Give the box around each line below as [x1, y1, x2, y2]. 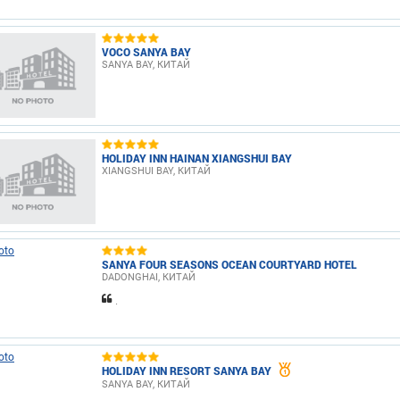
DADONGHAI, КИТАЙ [102, 271, 196, 283]
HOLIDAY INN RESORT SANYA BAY [102, 362, 271, 378]
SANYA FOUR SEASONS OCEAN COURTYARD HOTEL [102, 256, 357, 271]
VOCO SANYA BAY [102, 44, 191, 59]
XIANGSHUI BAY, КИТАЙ [102, 164, 211, 177]
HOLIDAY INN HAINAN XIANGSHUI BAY [102, 150, 292, 165]
